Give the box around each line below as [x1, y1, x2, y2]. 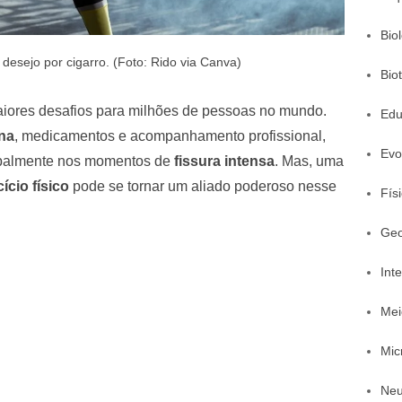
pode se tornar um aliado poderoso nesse [69, 178, 336, 194]
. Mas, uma [275, 153, 344, 169]
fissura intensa [174, 153, 275, 169]
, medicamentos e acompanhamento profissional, [14, 127, 326, 144]
